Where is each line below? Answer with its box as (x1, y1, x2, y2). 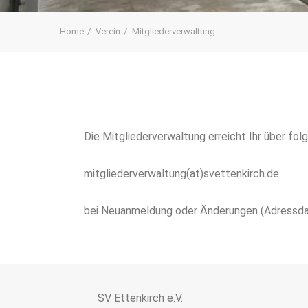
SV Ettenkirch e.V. (98, 291, 183, 305)
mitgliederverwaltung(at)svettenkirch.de (84, 167, 279, 180)
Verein (96, 26, 120, 36)
